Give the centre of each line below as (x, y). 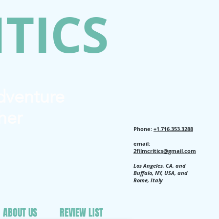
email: (142, 143)
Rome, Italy (148, 180)
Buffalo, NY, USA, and (161, 173)
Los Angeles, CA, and (160, 165)
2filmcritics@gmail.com (165, 151)
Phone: (143, 129)
